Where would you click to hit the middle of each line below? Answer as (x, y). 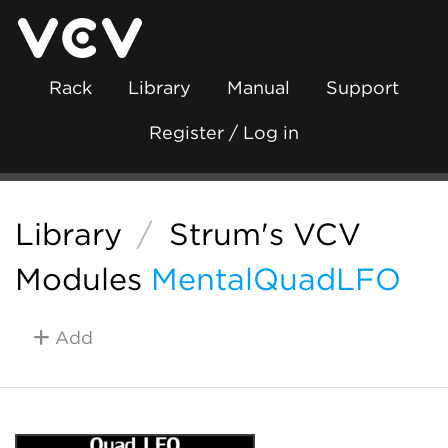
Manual (258, 87)
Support (362, 87)
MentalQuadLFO (276, 279)
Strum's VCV (264, 234)
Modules (78, 279)
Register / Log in (224, 132)
